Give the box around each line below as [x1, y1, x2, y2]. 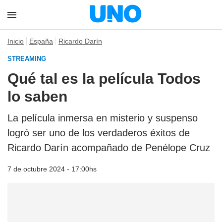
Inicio [7, 37, 24, 45]
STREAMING [7, 55, 46, 62]
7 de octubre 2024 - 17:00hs [7, 165, 97, 173]
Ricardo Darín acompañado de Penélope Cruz [7, 142, 210, 153]
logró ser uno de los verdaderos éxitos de [7, 127, 190, 138]
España [29, 37, 53, 45]
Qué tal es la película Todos [7, 70, 201, 87]
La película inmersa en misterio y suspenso [7, 112, 198, 123]
